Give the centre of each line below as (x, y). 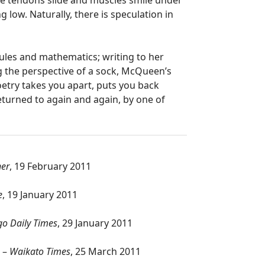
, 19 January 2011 (40, 195)
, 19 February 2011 (50, 166)
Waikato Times (40, 251)
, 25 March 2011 (106, 251)
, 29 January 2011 (95, 223)
